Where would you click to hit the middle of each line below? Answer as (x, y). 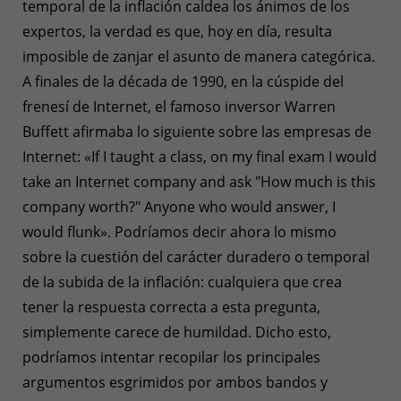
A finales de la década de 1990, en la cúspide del (183, 81)
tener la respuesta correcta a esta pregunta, (171, 307)
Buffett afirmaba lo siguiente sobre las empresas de (197, 131)
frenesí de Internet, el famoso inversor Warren (179, 106)
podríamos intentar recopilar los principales (171, 357)
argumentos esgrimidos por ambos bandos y (175, 382)
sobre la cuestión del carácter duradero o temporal (196, 256)
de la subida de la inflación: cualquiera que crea (182, 282)
